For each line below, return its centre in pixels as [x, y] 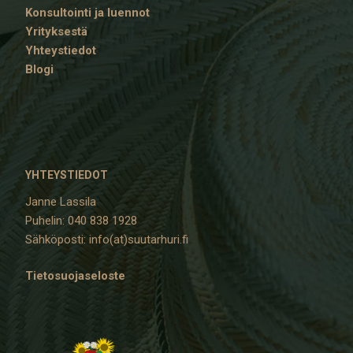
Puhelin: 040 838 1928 [81, 220]
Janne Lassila [61, 201]
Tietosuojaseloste [75, 275]
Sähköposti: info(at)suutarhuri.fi [107, 239]
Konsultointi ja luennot [87, 12]
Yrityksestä [56, 31]
